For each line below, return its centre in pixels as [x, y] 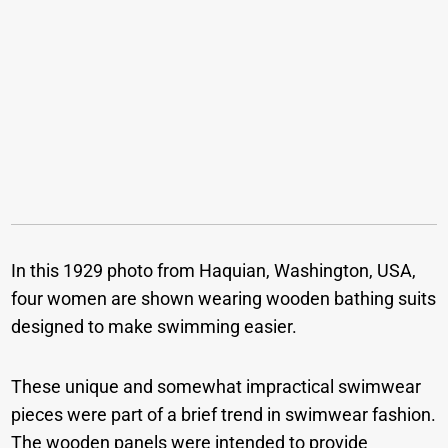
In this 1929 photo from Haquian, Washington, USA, [214, 271]
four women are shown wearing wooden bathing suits [224, 299]
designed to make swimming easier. [154, 327]
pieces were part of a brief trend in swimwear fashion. [224, 415]
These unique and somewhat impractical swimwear [216, 387]
